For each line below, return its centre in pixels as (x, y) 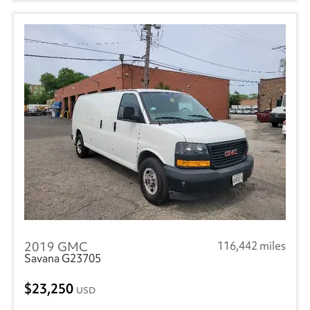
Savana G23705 (66, 258)
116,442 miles (252, 246)
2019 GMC (56, 247)
